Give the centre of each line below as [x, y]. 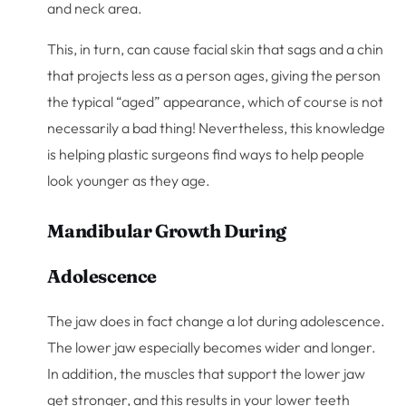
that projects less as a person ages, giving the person [214, 75]
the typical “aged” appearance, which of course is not [216, 101]
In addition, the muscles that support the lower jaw [207, 373]
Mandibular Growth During [167, 230]
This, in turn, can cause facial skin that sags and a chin [216, 48]
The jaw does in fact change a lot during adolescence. [217, 320]
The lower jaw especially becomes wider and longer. [212, 347]
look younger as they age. [129, 180]
